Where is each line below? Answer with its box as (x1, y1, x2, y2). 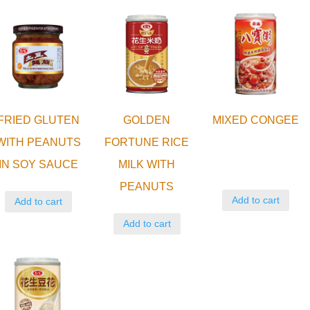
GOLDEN (123, 113, 171, 126)
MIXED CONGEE (212, 113, 299, 126)
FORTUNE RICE (104, 136, 190, 148)
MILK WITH (118, 158, 176, 170)
